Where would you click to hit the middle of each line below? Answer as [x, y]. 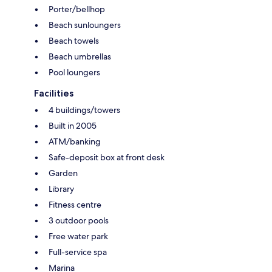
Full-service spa [78, 252]
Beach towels [74, 40]
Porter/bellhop [77, 9]
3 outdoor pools [79, 220]
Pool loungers [74, 72]
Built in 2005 [73, 125]
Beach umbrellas [80, 56]
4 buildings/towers [84, 110]
